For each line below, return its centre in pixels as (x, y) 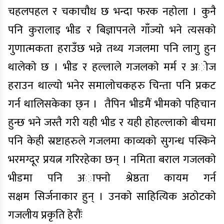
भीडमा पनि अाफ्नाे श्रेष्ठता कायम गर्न (112, 178)
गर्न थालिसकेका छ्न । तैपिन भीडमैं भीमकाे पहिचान (112, 104)
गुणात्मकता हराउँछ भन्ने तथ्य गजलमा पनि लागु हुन (112, 49)
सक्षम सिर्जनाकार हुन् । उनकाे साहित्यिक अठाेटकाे (112, 197)
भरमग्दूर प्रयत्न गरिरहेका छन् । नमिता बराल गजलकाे (112, 160)
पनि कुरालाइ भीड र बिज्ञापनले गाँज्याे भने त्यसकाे (112, 30)
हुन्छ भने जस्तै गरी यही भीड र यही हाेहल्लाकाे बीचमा (112, 123)
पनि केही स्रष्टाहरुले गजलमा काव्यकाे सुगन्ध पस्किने (112, 141)
